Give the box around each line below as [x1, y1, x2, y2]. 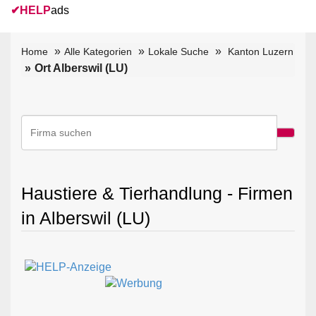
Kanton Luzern [228, 45, 293, 57]
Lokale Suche [148, 45, 209, 57]
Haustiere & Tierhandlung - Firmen [21, 183, 293, 203]
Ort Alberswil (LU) [35, 61, 128, 74]
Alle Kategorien [64, 45, 132, 57]
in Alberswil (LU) [21, 207, 150, 228]
